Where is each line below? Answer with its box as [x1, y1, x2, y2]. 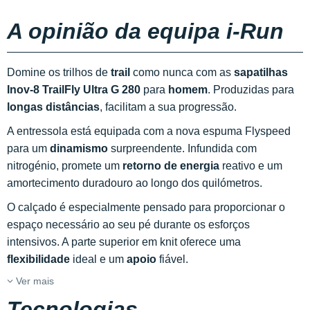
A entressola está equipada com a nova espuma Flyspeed [7, 125, 291, 137]
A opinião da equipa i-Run [7, 19, 284, 44]
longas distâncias [7, 101, 100, 113]
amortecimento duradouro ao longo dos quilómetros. [7, 177, 262, 189]
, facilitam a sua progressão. [100, 101, 237, 113]
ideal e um [70, 253, 127, 265]
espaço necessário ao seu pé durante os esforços [7, 219, 250, 230]
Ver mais [13, 275, 54, 286]
